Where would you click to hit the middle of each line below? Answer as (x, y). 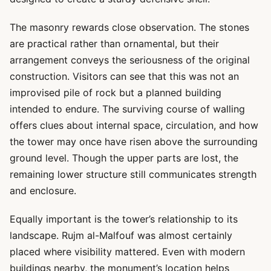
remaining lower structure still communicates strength (133, 174)
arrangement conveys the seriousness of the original (130, 60)
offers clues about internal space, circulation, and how (134, 125)
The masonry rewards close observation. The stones (129, 27)
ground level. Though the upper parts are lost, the (124, 158)
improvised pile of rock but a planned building (116, 93)
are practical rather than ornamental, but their (114, 44)
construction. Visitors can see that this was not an (124, 76)
